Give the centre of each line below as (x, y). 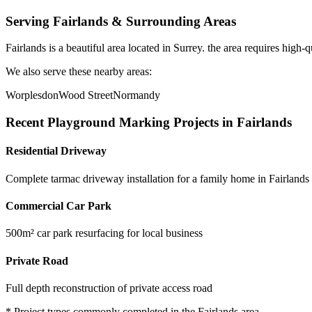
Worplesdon (32, 95)
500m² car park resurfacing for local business (104, 233)
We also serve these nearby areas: (79, 72)
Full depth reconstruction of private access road (109, 288)
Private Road (37, 260)
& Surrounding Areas (172, 21)
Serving (29, 21)
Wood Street (86, 95)
